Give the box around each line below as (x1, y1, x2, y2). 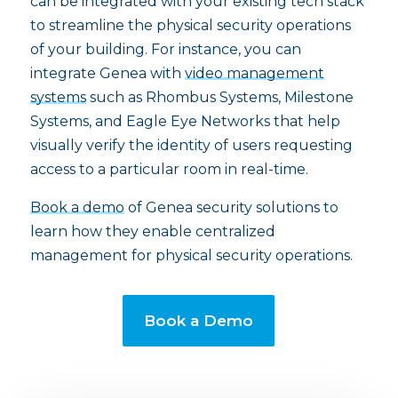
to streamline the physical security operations (29, 16, 351, 34)
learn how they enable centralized (29, 222, 275, 240)
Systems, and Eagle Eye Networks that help (29, 112, 340, 130)
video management (184, 64, 324, 82)
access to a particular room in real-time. (29, 160, 312, 178)
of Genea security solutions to (123, 198, 338, 216)
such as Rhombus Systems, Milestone (85, 88, 354, 106)
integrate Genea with (29, 64, 185, 82)
